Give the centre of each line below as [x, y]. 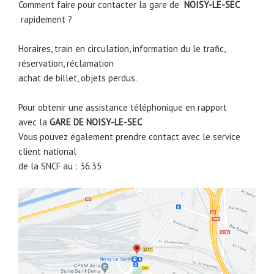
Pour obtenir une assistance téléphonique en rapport [123, 108]
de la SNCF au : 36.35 [60, 166]
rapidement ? [46, 20]
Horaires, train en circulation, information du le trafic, [122, 49]
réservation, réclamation [66, 64]
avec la [34, 122]
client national [47, 152]
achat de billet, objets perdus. [78, 78]
